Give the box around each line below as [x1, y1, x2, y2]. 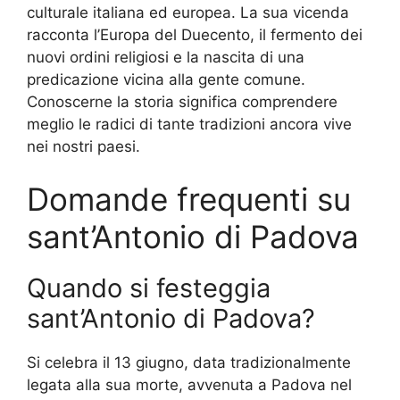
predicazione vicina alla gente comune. [27, 70, 305, 88]
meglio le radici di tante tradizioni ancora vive [27, 114, 352, 133]
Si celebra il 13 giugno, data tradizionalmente [27, 354, 351, 372]
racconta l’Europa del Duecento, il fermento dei [27, 25, 362, 44]
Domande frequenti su [27, 180, 351, 219]
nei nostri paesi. [27, 137, 140, 155]
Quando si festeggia [27, 272, 271, 304]
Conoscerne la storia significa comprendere [27, 92, 337, 111]
